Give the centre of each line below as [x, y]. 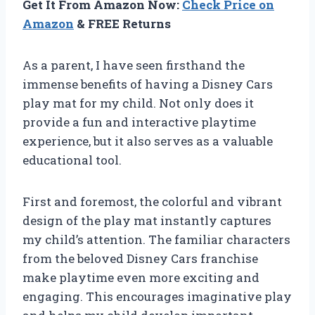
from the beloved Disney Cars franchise [140, 259]
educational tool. [72, 160]
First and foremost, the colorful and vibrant [152, 202]
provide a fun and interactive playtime [139, 122]
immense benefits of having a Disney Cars [148, 84]
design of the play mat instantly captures [147, 221]
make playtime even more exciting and [141, 278]
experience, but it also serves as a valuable [148, 141]
